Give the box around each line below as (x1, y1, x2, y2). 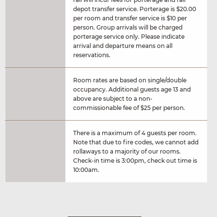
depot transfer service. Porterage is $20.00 (73, 5, 196, 13)
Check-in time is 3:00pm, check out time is (73, 156, 197, 164)
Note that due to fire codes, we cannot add (73, 138, 199, 146)
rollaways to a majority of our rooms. (73, 147, 181, 155)
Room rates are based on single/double (73, 76, 186, 84)
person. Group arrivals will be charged (73, 23, 183, 31)
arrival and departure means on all (73, 42, 172, 49)
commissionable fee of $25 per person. (73, 104, 185, 111)
